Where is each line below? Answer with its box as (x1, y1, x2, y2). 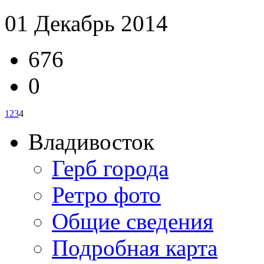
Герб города (52, 155, 169, 181)
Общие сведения (52, 208, 213, 234)
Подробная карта (52, 235, 217, 260)
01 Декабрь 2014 (5, 10, 168, 36)
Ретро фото (52, 181, 161, 207)
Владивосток (28, 128, 154, 154)
